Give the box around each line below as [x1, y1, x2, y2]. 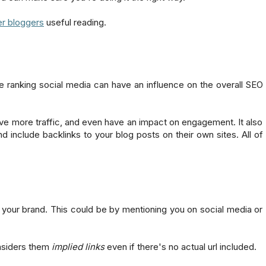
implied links [52, 240, 104, 252]
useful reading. [44, 16, 106, 28]
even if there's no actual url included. [104, 240, 259, 252]
